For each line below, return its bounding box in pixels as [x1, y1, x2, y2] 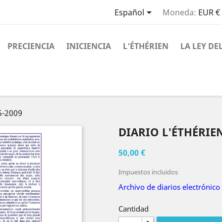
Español [114, 7, 144, 18]
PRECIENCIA [7, 41, 55, 52]
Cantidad [118, 204, 149, 214]
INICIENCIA [66, 41, 111, 52]
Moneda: [162, 7, 196, 18]
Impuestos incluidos [118, 167, 178, 176]
